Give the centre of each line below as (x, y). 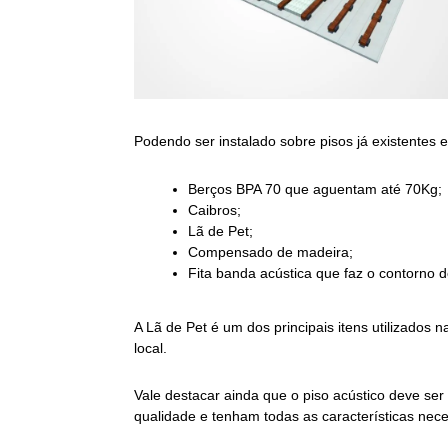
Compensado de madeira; (271, 252)
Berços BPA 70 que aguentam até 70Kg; (315, 189)
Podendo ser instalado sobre (227, 141)
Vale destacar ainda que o (219, 395)
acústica (286, 273)
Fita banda (224, 273)
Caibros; (215, 210)
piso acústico (344, 395)
